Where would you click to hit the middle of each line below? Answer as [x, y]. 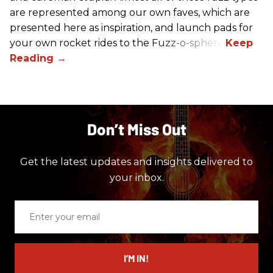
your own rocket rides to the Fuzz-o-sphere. [118, 43]
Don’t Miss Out [136, 129]
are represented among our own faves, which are [130, 13]
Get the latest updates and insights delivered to [136, 162]
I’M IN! [136, 258]
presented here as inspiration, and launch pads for [131, 28]
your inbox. [136, 178]
